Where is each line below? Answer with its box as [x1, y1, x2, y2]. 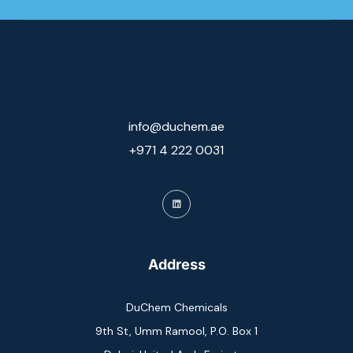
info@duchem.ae [128, 118, 225, 135]
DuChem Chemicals [125, 300, 228, 314]
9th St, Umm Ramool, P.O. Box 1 [95, 324, 258, 338]
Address [147, 256, 206, 273]
